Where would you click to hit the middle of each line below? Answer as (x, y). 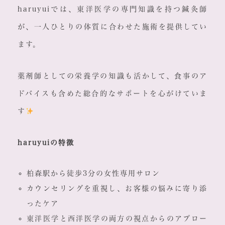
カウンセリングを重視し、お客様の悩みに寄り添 (117, 189)
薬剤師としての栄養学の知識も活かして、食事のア (113, 76)
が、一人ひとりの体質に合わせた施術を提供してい (113, 27)
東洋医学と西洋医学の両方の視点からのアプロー (117, 219)
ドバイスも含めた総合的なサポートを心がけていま (113, 94)
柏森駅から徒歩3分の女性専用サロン (93, 174)
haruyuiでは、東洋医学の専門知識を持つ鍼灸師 (113, 9)
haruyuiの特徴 (46, 143)
